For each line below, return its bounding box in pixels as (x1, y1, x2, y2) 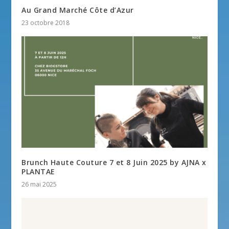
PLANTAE (21, 166, 55, 176)
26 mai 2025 (21, 179, 57, 189)
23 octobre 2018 (21, 18, 70, 27)
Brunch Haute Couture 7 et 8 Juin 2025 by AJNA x (21, 157, 207, 167)
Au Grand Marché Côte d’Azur (21, 5, 134, 15)
